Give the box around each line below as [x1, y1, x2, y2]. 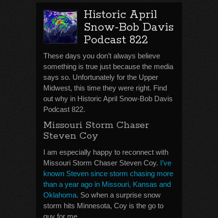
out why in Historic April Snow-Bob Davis [43, 94, 173, 103]
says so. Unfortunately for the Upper [43, 73, 158, 81]
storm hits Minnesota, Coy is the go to [43, 201, 163, 210]
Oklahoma [43, 191, 76, 199]
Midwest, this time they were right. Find [43, 84, 167, 92]
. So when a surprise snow [76, 191, 161, 199]
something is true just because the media [43, 62, 173, 71]
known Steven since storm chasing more [43, 169, 173, 178]
